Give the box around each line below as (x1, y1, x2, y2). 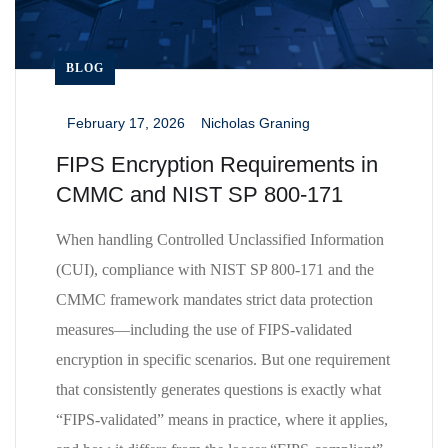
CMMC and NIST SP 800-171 (56, 182, 349, 208)
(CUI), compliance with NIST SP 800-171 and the (56, 261, 374, 279)
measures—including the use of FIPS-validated (56, 321, 352, 339)
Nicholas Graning (201, 115, 310, 132)
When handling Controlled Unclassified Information (56, 231, 384, 249)
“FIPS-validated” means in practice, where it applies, (56, 411, 388, 429)
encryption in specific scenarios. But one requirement (56, 351, 390, 369)
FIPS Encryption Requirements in (56, 152, 378, 178)
